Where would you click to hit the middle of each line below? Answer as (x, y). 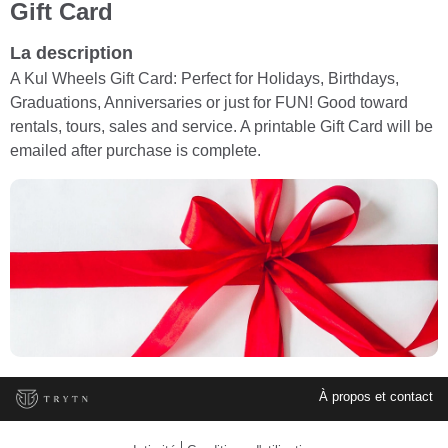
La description (71, 52)
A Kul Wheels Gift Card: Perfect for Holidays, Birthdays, (204, 78)
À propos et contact (375, 396)
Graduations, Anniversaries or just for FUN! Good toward (209, 102)
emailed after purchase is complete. (135, 150)
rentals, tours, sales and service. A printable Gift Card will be (221, 126)
